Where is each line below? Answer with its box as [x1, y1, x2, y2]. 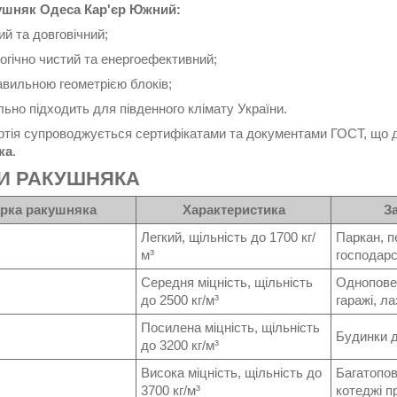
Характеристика [182, 202, 285, 218]
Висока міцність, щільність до [141, 365, 322, 381]
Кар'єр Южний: [84, 2, 181, 18]
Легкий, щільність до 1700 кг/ [141, 230, 315, 245]
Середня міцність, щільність [141, 275, 313, 291]
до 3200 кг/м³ [141, 338, 219, 354]
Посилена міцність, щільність [141, 320, 320, 336]
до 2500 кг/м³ [141, 292, 219, 308]
